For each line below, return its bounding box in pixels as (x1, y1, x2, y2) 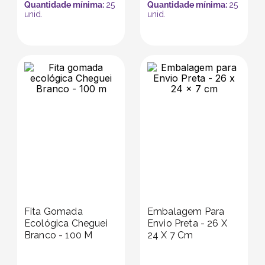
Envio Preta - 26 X (147, 218, 227, 230)
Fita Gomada (24, 206, 83, 218)
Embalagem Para (147, 206, 225, 218)
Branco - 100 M (24, 230, 93, 241)
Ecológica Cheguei (24, 218, 108, 230)
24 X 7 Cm (147, 230, 193, 241)
